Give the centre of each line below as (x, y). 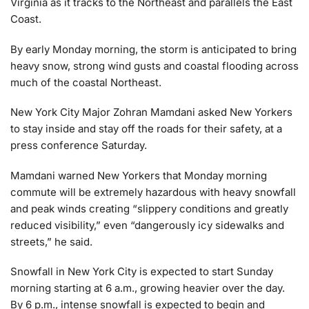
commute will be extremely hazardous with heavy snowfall (153, 192)
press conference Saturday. (79, 146)
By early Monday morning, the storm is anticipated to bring (153, 49)
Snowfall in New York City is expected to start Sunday (142, 271)
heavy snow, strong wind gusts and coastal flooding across (154, 66)
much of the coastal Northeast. (86, 82)
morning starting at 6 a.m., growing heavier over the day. (148, 288)
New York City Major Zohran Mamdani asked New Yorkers (151, 112)
